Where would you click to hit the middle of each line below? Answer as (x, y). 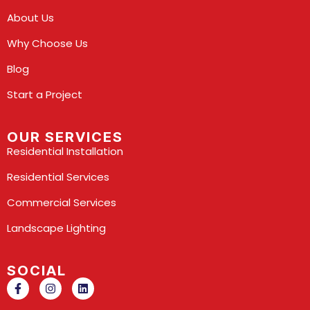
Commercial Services (62, 203)
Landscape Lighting (56, 228)
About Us (30, 18)
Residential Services (58, 177)
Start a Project (45, 95)
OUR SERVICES (65, 137)
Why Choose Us (47, 44)
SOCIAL (37, 271)
